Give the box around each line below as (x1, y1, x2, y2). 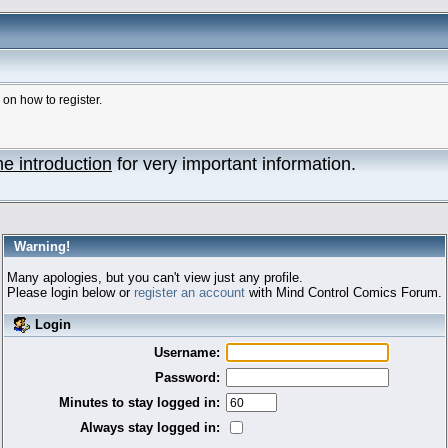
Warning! (13, 238, 70, 254)
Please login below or (6, 284, 134, 300)
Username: (154, 344, 220, 360)
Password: (155, 369, 220, 385)
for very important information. (112, 154, 356, 174)
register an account (133, 284, 245, 300)
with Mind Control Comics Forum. (244, 284, 442, 300)
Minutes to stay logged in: (59, 394, 220, 410)
